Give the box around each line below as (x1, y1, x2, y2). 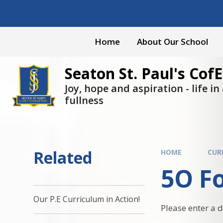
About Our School (137, 36, 208, 47)
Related (33, 146, 93, 168)
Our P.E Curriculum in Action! (33, 194, 140, 205)
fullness (65, 93, 104, 107)
